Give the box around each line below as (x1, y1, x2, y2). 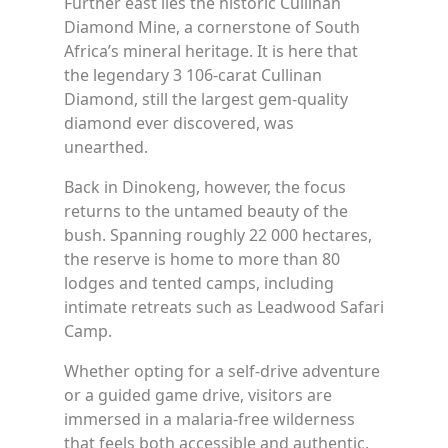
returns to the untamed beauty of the (64, 200, 348, 223)
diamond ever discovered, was (64, 112, 294, 135)
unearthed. (64, 136, 152, 159)
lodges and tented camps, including (64, 272, 334, 295)
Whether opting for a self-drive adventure (64, 360, 380, 383)
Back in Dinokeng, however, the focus (64, 176, 346, 199)
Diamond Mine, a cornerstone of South (64, 16, 360, 39)
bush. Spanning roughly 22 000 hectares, (64, 224, 372, 247)
